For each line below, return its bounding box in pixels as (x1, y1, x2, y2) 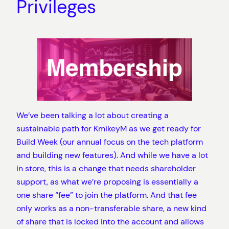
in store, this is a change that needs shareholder (16, 163, 196, 174)
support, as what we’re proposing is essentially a (16, 176, 198, 187)
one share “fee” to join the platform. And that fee (16, 190, 197, 200)
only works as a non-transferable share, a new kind (16, 203, 207, 214)
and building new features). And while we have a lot (16, 150, 208, 161)
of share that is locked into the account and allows (16, 216, 204, 227)
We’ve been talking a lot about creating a (16, 110, 169, 121)
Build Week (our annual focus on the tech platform (16, 136, 203, 147)
